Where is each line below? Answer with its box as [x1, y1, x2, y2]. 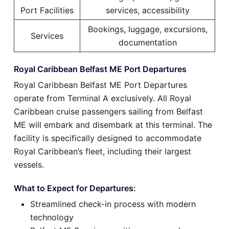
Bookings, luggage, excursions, [87, 24, 208, 35]
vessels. [14, 159, 44, 170]
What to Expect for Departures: [14, 183, 136, 194]
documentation [118, 37, 177, 48]
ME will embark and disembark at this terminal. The [14, 120, 212, 130]
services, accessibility [105, 5, 190, 16]
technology [30, 212, 74, 223]
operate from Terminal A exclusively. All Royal [14, 93, 191, 104]
